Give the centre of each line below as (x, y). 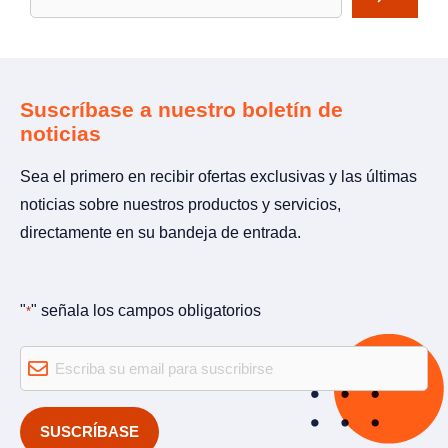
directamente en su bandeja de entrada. (160, 232)
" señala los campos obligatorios (146, 310)
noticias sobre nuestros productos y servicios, (180, 204)
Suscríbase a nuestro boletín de (181, 109)
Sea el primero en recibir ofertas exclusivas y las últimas (218, 176)
